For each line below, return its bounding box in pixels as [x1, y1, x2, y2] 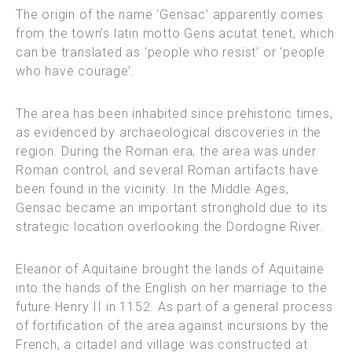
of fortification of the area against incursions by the [16, 317, 330, 333]
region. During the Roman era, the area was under [16, 143, 317, 159]
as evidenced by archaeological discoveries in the [16, 124, 322, 140]
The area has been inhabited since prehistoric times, [16, 105, 333, 121]
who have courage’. [16, 63, 135, 79]
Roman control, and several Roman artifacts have [16, 162, 319, 178]
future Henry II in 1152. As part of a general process [16, 299, 333, 314]
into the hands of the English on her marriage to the [16, 280, 328, 295]
